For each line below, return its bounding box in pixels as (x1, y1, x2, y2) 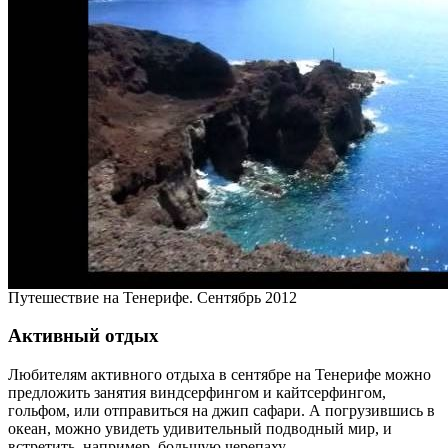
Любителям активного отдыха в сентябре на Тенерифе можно (8, 366, 431, 384)
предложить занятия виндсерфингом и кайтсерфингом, (8, 384, 386, 402)
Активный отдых (8, 325, 159, 347)
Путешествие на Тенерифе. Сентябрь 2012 (8, 288, 297, 306)
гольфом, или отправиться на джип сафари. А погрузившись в (8, 402, 435, 420)
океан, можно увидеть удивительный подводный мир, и (8, 420, 392, 438)
